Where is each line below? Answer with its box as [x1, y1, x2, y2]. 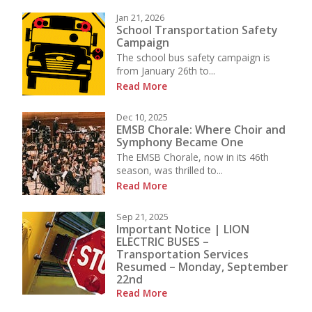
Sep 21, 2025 [116, 210, 169, 224]
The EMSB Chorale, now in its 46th [116, 150, 269, 164]
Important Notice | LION [116, 221, 249, 237]
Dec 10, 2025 [116, 111, 168, 124]
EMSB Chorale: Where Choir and [116, 121, 286, 137]
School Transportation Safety [116, 22, 278, 38]
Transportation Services [116, 246, 249, 262]
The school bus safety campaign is [116, 50, 270, 64]
